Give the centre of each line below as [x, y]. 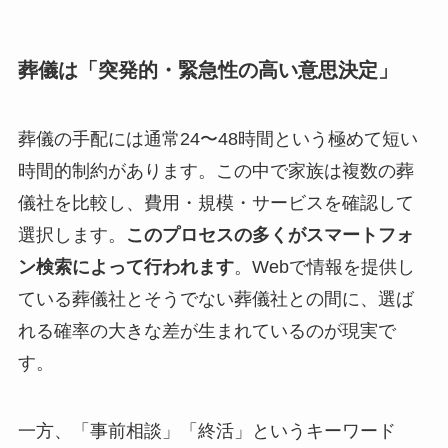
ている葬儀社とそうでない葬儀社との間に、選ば [215, 298]
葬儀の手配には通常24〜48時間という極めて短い [217, 138]
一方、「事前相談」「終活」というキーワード [206, 430]
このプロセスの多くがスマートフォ [269, 234]
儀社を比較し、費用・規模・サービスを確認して [215, 202]
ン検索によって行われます [125, 266]
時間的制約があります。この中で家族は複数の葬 [215, 170]
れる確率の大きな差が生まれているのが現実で [206, 330]
